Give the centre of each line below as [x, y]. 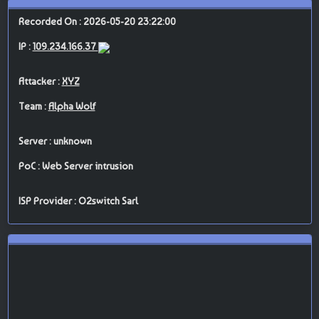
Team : [33, 106]
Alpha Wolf [72, 106]
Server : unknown [55, 141]
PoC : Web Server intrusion [75, 166]
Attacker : [40, 82]
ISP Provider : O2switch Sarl [78, 201]
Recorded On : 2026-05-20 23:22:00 [97, 22]
